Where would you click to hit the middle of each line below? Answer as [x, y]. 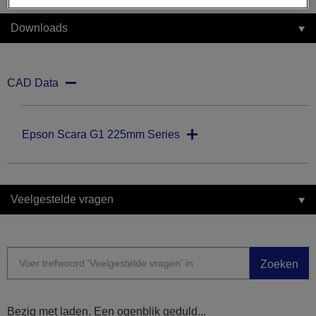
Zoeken [279, 264]
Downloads [39, 28]
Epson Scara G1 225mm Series [101, 135]
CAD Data [33, 83]
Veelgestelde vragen [62, 200]
